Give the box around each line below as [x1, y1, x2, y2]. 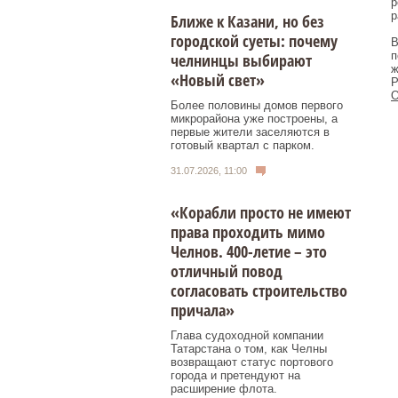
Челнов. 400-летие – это [171, 241, 327, 263]
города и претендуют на [171, 369, 300, 383]
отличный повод [171, 260, 283, 283]
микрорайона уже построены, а [171, 111, 338, 125]
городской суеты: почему [171, 29, 338, 52]
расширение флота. [171, 382, 277, 396]
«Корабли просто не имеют [171, 202, 351, 224]
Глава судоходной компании [171, 329, 323, 343]
